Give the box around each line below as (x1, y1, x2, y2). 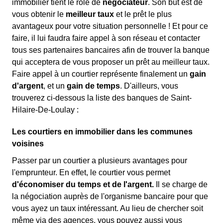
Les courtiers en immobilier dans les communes (12, 127, 193, 136)
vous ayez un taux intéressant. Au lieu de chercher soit (12, 204, 203, 213)
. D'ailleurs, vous (120, 82, 178, 90)
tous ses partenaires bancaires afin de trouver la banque (12, 46, 210, 54)
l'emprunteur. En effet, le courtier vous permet (12, 168, 170, 177)
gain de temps (67, 82, 120, 90)
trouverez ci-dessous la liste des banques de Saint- (12, 94, 192, 102)
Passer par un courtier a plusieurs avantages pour (12, 156, 187, 165)
